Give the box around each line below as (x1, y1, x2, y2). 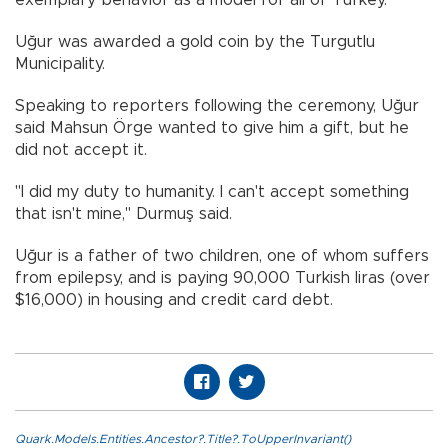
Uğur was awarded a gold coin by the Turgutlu (15, 34, 375, 51)
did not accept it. (15, 142, 147, 159)
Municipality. (15, 56, 105, 73)
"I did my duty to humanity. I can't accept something (15, 184, 409, 201)
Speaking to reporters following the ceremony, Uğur (15, 98, 419, 115)
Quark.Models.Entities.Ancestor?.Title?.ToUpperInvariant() (15, 433, 351, 446)
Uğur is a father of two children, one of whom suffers (15, 248, 429, 265)
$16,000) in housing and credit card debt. (15, 292, 333, 309)
